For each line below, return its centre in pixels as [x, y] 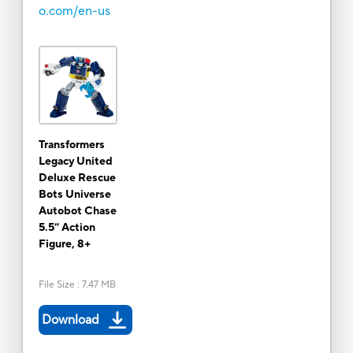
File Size [56, 284]
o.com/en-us [74, 11]
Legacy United [75, 161]
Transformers [71, 145]
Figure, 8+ [64, 244]
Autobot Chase [77, 211]
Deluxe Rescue [77, 178]
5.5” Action [67, 227]
